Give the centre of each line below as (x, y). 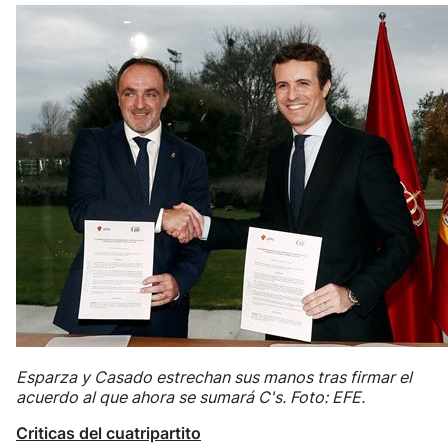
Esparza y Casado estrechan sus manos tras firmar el (214, 377)
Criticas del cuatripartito (108, 433)
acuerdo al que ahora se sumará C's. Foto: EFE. (190, 397)
